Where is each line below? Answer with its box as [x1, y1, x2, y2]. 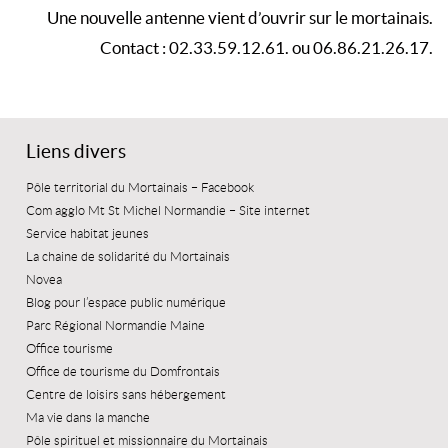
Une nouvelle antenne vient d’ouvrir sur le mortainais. [47, 9, 433, 27]
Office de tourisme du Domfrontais [26, 365, 221, 379]
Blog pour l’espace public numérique [26, 296, 227, 310]
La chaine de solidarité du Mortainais [26, 250, 231, 264]
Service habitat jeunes [26, 227, 150, 241]
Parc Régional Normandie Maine [26, 319, 206, 333]
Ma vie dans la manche [26, 411, 151, 425]
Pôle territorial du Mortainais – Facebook [26, 181, 255, 195]
